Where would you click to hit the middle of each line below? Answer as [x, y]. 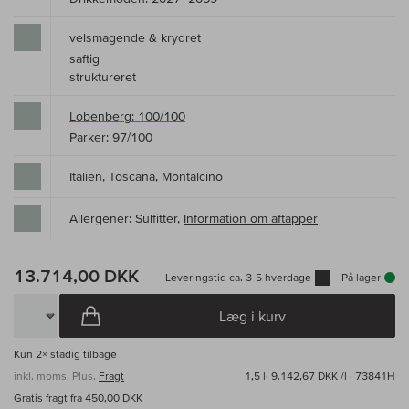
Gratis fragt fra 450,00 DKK [78, 398]
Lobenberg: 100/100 [127, 116]
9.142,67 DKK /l [309, 376]
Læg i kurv [252, 316]
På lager [361, 278]
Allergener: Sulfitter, [126, 219]
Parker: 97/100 [111, 137]
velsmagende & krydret [135, 38]
